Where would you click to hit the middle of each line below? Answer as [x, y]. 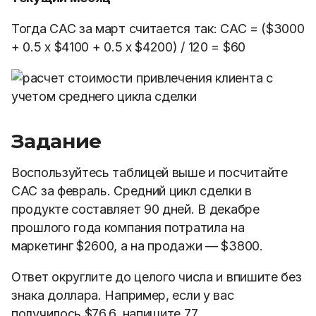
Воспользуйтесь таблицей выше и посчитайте [150, 172]
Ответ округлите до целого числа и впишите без [157, 277]
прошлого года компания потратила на [128, 227]
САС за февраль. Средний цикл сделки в [132, 191]
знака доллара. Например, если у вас [123, 295]
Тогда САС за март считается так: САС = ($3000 [158, 29]
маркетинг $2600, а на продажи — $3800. [137, 246]
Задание [56, 141]
